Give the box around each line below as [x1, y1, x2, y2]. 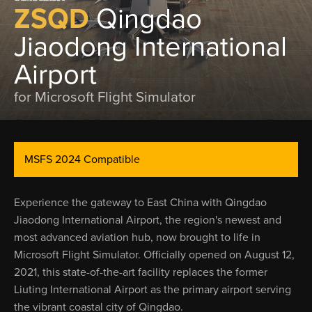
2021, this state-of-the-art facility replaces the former [14, 265, 267, 279]
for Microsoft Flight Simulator [14, 88, 196, 106]
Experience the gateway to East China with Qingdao [14, 196, 267, 210]
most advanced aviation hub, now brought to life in [14, 231, 260, 244]
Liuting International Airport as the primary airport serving [14, 283, 291, 297]
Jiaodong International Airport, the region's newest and [14, 213, 281, 227]
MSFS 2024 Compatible [24, 153, 140, 166]
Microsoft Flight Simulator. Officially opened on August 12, [14, 248, 295, 262]
